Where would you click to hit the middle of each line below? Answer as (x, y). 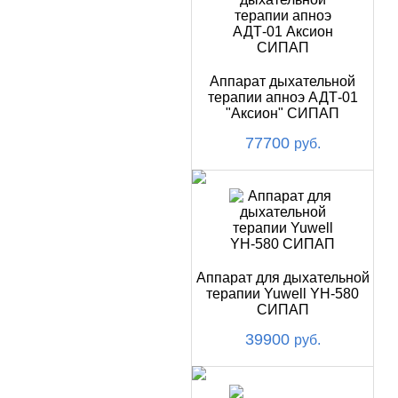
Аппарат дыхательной (283, 81)
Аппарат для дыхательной (283, 278)
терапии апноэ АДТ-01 (283, 97)
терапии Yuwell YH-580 (283, 294)
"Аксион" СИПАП (283, 113)
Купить (61, 19)
